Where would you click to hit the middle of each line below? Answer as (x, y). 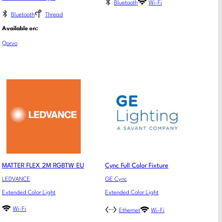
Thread (54, 15)
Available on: (20, 29)
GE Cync (116, 179)
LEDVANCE (16, 179)
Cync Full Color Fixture (137, 166)
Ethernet (130, 210)
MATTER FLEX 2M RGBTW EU (43, 166)
